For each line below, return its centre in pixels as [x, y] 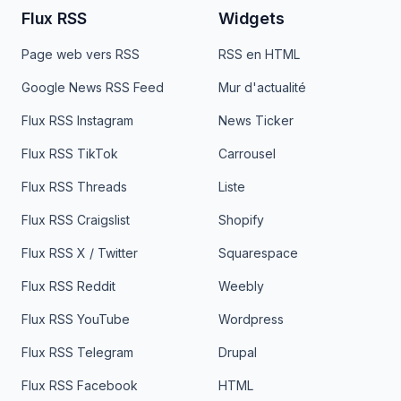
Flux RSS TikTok [70, 154]
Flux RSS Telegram [77, 352]
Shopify [241, 220]
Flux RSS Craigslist [76, 220]
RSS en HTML [259, 54]
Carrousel [247, 154]
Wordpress [251, 319]
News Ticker [256, 120]
